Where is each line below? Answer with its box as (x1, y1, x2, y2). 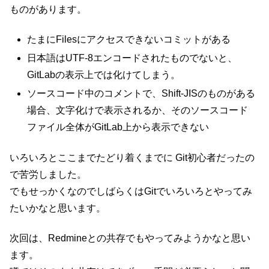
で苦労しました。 (10, 169, 86, 180)
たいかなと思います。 (10, 202, 106, 213)
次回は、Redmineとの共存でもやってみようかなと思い (10, 233, 250, 244)
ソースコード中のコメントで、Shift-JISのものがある (27, 88, 256, 99)
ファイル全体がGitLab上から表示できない (27, 122, 210, 133)
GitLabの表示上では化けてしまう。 (27, 70, 181, 80)
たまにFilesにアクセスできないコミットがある (27, 34, 231, 45)
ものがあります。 (10, 4, 86, 14)
